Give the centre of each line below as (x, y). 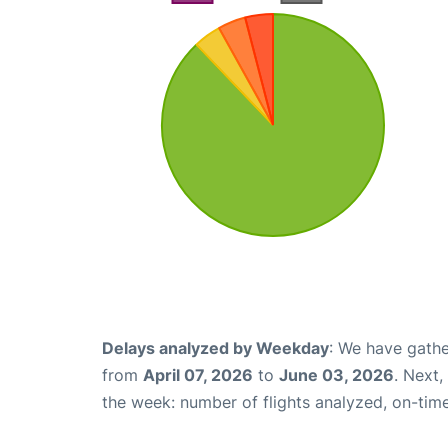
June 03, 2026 (336, 374)
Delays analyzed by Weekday (215, 347)
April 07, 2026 (198, 374)
